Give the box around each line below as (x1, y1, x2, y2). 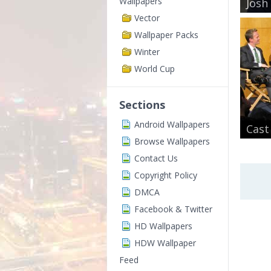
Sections (119, 97, 165, 112)
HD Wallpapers (134, 220, 192, 232)
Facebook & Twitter (134, 203, 212, 215)
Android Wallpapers (134, 119, 210, 130)
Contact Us (134, 152, 178, 164)
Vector (134, 12, 160, 24)
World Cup (134, 63, 175, 74)
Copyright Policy (134, 169, 197, 181)
